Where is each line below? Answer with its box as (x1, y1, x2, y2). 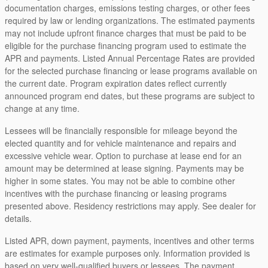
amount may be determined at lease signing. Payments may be (5, 162, 244, 174)
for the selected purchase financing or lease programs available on (5, 64, 257, 77)
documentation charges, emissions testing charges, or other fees (5, 1, 250, 14)
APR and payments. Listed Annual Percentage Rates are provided (5, 51, 255, 64)
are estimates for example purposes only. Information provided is (5, 246, 250, 259)
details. (5, 212, 32, 224)
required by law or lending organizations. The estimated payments (5, 14, 255, 26)
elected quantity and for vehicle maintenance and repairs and (5, 136, 236, 149)
